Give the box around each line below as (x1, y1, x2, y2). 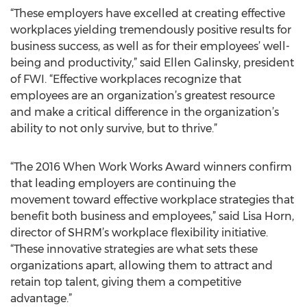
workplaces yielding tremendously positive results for (10, 23, 291, 36)
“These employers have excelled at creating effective (10, 7, 285, 20)
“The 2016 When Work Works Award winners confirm (10, 160, 292, 173)
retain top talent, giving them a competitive (10, 275, 241, 288)
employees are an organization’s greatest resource (10, 89, 275, 102)
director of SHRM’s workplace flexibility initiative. (10, 226, 268, 239)
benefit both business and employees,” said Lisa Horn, (10, 210, 294, 223)
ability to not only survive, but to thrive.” (10, 122, 217, 135)
